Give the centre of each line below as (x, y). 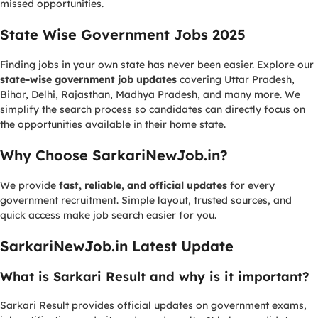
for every (251, 185)
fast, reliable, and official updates (143, 185)
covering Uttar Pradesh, (236, 79)
